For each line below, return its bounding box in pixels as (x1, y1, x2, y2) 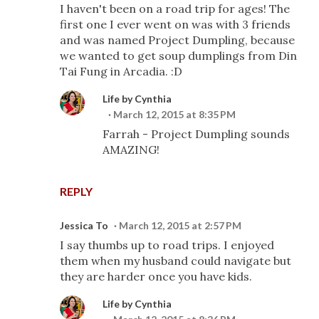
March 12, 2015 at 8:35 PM (113, 108, 236, 120)
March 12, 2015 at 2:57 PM (119, 219, 241, 231)
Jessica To (60, 219, 108, 231)
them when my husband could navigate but (60, 253, 291, 268)
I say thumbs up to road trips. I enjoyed (60, 238, 274, 252)
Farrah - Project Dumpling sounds (103, 127, 290, 141)
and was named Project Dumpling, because (60, 33, 295, 47)
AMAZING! (103, 142, 159, 157)
